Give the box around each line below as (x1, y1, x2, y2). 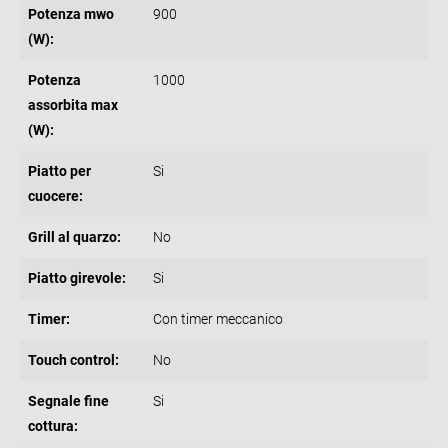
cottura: (28, 417, 78, 434)
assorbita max (28, 96, 118, 113)
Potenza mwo (28, 5, 114, 22)
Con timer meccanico (153, 310, 283, 327)
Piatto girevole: (28, 269, 126, 286)
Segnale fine (28, 392, 109, 409)
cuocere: (28, 187, 83, 204)
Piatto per (28, 162, 91, 179)
